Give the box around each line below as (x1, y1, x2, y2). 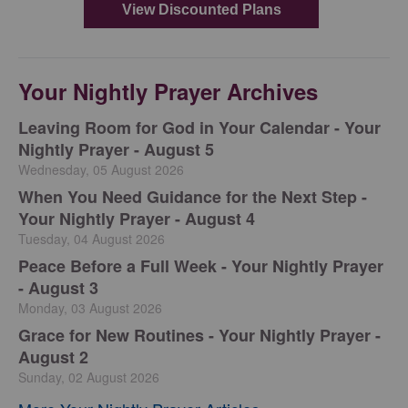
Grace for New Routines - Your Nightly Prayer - (18, 322, 381, 347)
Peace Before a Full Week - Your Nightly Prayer (18, 253, 383, 278)
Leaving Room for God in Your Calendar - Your (18, 115, 381, 139)
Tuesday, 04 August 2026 (18, 229, 165, 248)
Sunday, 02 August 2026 (18, 367, 159, 386)
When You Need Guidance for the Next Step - (18, 184, 367, 209)
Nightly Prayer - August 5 (18, 137, 214, 161)
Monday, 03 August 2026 (18, 298, 162, 317)
